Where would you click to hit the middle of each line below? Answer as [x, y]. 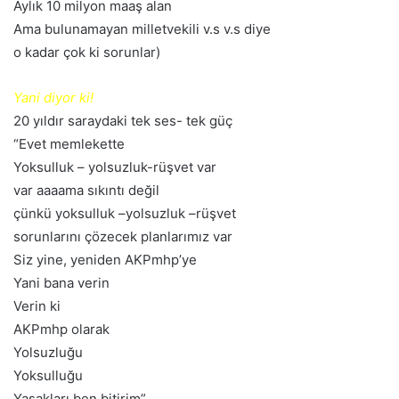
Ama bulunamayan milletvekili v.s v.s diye [142, 28]
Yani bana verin [61, 282]
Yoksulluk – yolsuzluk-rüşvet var [115, 167]
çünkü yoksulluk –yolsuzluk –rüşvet [125, 213]
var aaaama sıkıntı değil [86, 190]
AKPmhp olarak [61, 329]
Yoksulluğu [48, 375]
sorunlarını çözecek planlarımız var [123, 236]
